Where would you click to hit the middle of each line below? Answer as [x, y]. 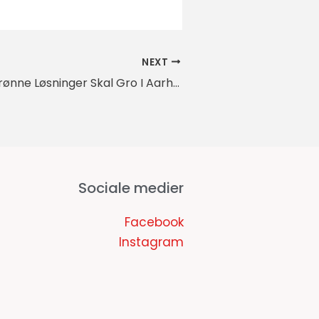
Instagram [151, 242]
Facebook [154, 222]
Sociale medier [131, 188]
